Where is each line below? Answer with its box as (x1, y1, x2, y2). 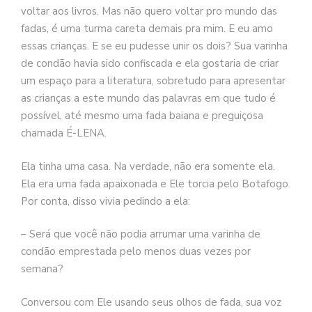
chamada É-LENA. (21, 126, 107, 141)
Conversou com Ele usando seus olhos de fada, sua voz (21, 295, 281, 309)
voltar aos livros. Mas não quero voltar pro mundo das (21, 4, 277, 19)
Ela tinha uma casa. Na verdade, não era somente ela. (21, 159, 275, 173)
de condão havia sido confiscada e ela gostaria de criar (21, 56, 279, 71)
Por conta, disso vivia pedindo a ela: (21, 194, 190, 208)
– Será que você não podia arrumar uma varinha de (21, 227, 260, 242)
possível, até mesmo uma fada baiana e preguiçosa (21, 109, 263, 123)
